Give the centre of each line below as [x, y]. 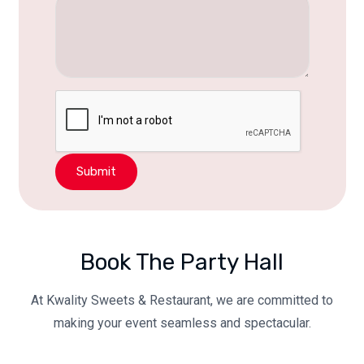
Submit [96, 172]
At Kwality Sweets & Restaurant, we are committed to [182, 301]
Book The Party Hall [182, 262]
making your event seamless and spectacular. [182, 323]
